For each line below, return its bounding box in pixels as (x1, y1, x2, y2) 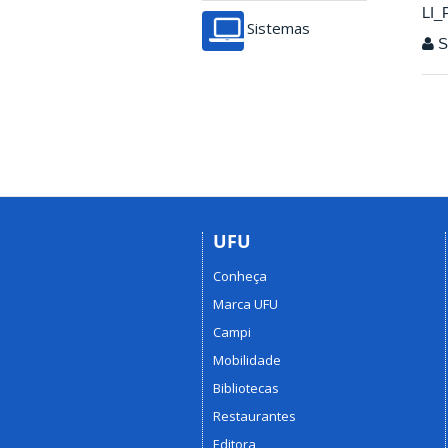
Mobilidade (213, 350, 281, 369)
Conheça (213, 266, 267, 285)
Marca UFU (213, 294, 278, 313)
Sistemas (247, 21, 310, 36)
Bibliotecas (213, 378, 279, 397)
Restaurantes (213, 406, 296, 425)
